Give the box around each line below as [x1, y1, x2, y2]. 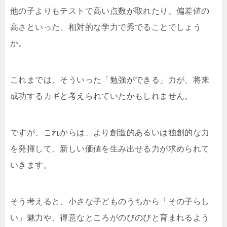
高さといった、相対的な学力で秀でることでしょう [10, 23, 202, 31]
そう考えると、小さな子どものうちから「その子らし [10, 197, 210, 206]
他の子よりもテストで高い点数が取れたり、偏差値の [10, 7, 210, 15]
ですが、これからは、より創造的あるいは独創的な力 [10, 128, 210, 137]
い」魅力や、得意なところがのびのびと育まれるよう [10, 213, 210, 222]
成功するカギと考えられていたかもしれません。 [10, 92, 193, 100]
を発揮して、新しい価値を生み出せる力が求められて [10, 144, 210, 153]
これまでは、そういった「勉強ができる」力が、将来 [10, 75, 210, 84]
